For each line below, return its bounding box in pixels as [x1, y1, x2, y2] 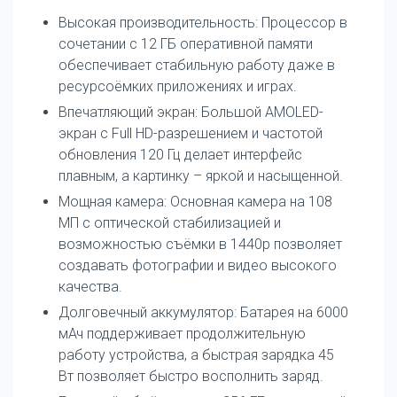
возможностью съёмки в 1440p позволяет [58, 235, 342, 253]
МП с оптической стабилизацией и [58, 214, 281, 231]
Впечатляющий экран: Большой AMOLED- [58, 103, 323, 121]
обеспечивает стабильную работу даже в [58, 56, 335, 74]
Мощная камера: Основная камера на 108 [58, 192, 332, 210]
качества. [58, 277, 122, 295]
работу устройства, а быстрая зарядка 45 [58, 346, 334, 363]
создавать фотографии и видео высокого [58, 256, 337, 274]
